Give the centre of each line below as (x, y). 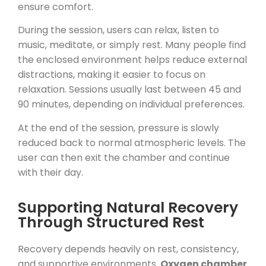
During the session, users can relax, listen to (118, 30)
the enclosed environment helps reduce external (132, 60)
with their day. (50, 172)
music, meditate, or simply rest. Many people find (132, 45)
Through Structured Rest (111, 223)
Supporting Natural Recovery (128, 208)
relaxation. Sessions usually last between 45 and (129, 90)
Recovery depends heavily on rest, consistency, (128, 249)
